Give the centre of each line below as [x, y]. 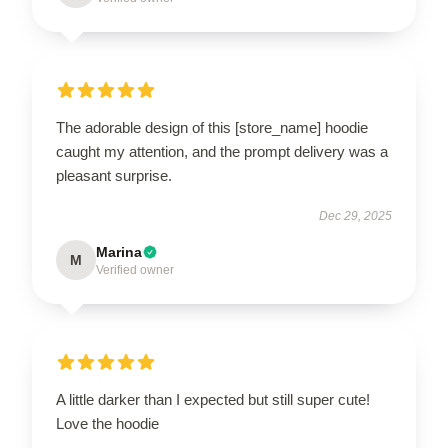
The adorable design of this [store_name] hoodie [212, 127]
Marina [119, 251]
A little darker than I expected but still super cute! [213, 399]
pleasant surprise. [114, 175]
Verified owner [135, 269]
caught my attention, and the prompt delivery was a [222, 151]
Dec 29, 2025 [355, 215]
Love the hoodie [107, 423]
